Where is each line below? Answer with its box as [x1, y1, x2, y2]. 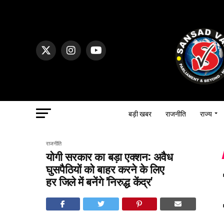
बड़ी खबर [128, 107, 151, 118]
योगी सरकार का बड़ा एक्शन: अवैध [46, 147, 173, 164]
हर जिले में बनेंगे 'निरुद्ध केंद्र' [46, 172, 152, 189]
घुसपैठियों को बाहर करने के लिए [46, 160, 164, 176]
